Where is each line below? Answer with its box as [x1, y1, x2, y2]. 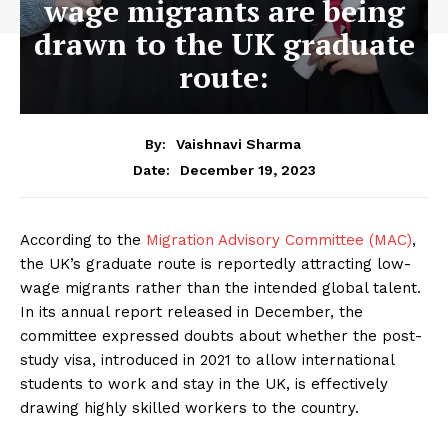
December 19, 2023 [179, 161, 316, 178]
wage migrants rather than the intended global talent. [20, 278, 421, 297]
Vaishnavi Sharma [175, 135, 301, 152]
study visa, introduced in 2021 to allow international [20, 350, 394, 369]
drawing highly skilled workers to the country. [20, 398, 359, 417]
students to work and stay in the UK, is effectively [20, 374, 388, 393]
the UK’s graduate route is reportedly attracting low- [20, 254, 411, 273]
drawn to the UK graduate [33, 24, 415, 64]
